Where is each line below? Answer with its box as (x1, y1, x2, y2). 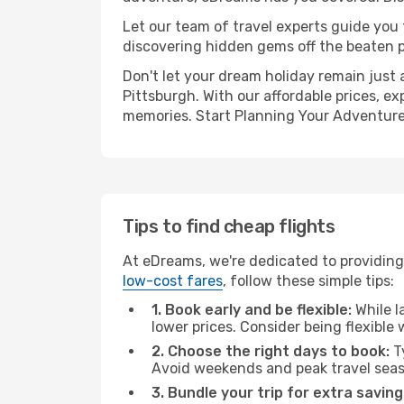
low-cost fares (123, 272, 223, 289)
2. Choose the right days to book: (151, 343, 390, 360)
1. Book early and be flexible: (151, 301, 352, 318)
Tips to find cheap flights (123, 216, 335, 237)
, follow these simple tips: (223, 272, 394, 289)
